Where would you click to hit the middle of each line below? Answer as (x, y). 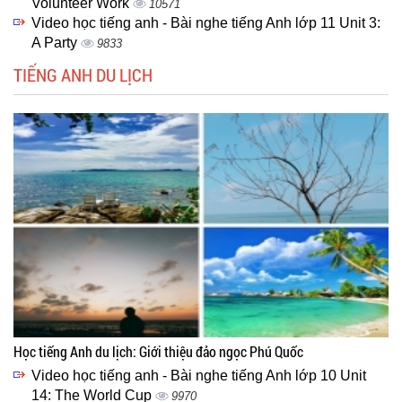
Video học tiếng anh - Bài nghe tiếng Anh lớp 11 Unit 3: (206, 22)
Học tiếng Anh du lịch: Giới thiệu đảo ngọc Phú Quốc (158, 351)
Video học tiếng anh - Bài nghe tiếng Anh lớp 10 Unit (199, 375)
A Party (56, 42)
